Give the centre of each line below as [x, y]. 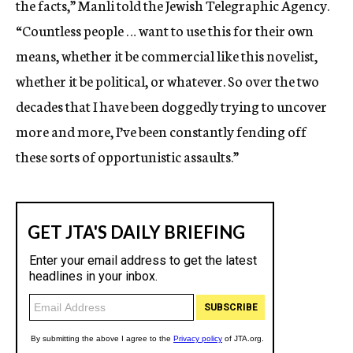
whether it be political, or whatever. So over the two [167, 81]
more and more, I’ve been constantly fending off [161, 131]
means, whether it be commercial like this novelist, [167, 56]
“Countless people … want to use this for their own [165, 30]
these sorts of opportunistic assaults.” [127, 156]
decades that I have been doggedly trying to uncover [171, 106]
